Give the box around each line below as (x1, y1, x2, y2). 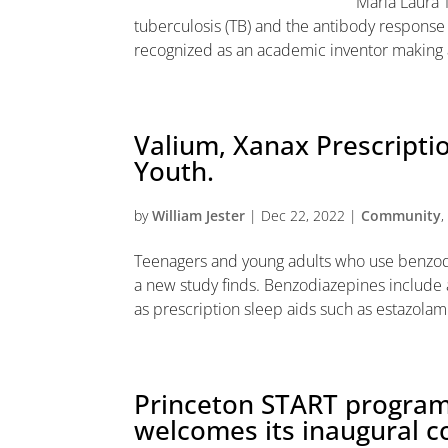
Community (361, 206, 442, 225)
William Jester (152, 206, 246, 225)
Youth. (134, 153, 215, 189)
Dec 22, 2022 (261, 206, 346, 225)
